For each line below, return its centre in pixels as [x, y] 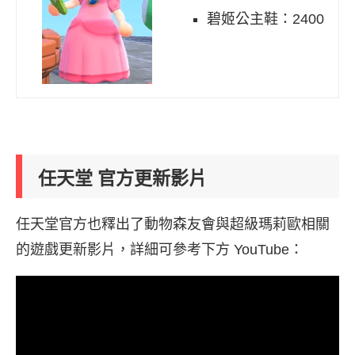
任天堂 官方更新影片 [122, 179]
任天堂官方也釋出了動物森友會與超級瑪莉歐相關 [173, 225]
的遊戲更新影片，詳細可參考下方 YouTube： [160, 250]
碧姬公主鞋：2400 [265, 19]
